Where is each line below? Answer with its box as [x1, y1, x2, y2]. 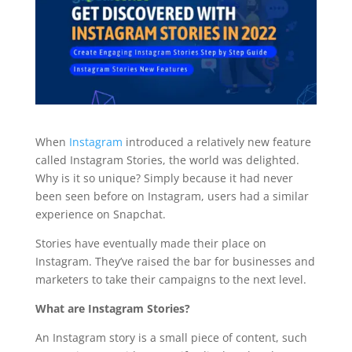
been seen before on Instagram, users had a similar [35, 189, 309, 204]
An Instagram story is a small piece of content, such [35, 330, 307, 346]
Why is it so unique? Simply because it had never [35, 170, 293, 186]
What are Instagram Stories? [35, 301, 190, 317]
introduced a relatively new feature [122, 134, 311, 150]
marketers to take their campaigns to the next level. [35, 272, 306, 288]
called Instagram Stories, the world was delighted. [35, 152, 299, 168]
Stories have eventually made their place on [35, 236, 266, 251]
